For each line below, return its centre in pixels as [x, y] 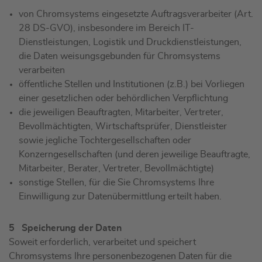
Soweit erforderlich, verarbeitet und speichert [102, 242]
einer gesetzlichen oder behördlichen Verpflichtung [123, 99]
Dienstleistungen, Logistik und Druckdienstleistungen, [130, 42]
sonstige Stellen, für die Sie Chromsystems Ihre [116, 183]
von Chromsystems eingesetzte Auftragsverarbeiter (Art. [136, 14]
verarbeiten [42, 70]
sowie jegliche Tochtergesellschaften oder [105, 141]
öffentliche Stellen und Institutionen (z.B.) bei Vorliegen [132, 85]
